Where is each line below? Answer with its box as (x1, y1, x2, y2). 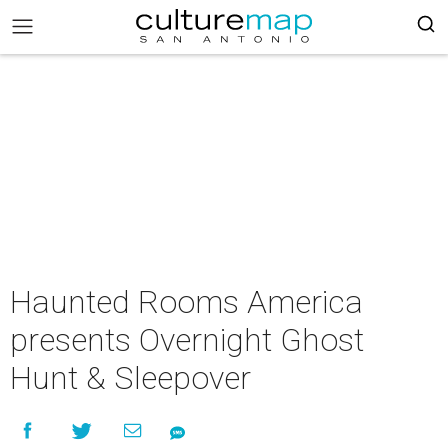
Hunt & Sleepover (10, 359, 251, 397)
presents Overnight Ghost (10, 321, 364, 359)
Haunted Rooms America (10, 283, 363, 321)
